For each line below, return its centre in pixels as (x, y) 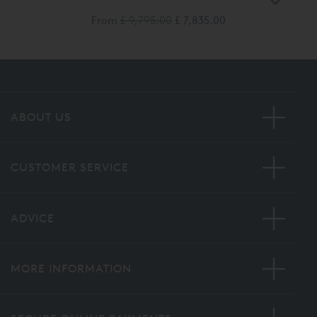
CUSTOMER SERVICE (70, 168)
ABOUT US (41, 117)
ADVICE (33, 218)
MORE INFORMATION (71, 268)
